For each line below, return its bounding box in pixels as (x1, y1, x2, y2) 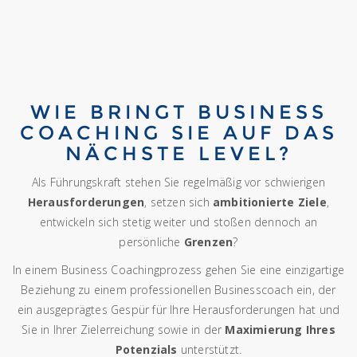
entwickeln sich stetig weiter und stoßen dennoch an (39, 214, 318, 230)
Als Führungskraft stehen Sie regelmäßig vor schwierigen (31, 175, 325, 190)
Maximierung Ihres (225, 322, 335, 338)
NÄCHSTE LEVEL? (65, 142, 292, 166)
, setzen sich (144, 194, 214, 210)
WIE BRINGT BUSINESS (29, 100, 328, 124)
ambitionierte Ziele (213, 194, 327, 210)
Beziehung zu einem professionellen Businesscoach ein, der (21, 282, 336, 298)
